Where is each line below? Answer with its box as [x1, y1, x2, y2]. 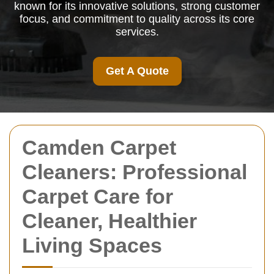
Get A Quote [105, 65, 169, 77]
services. [115, 26, 159, 38]
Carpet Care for [22, 185, 173, 208]
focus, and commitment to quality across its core [20, 13, 254, 25]
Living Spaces [22, 234, 162, 257]
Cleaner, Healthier [22, 209, 197, 232]
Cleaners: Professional [22, 160, 247, 183]
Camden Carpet [22, 136, 176, 159]
